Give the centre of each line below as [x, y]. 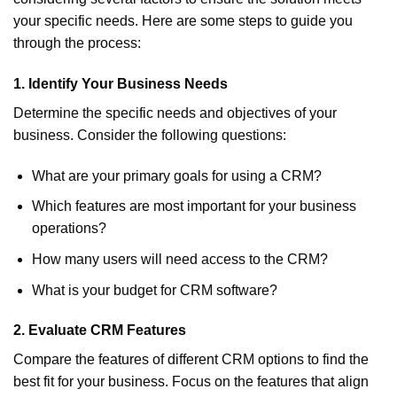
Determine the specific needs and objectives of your [175, 113]
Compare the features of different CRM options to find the [191, 360]
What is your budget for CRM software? [154, 290]
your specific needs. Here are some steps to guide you [183, 21]
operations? [69, 229]
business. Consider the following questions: [150, 135]
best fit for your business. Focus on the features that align [191, 382]
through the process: [77, 43]
